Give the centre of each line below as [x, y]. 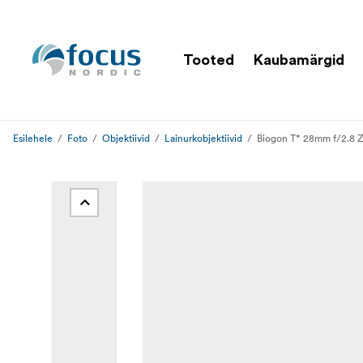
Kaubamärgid [299, 60]
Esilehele [33, 138]
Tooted [209, 60]
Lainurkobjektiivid [203, 138]
